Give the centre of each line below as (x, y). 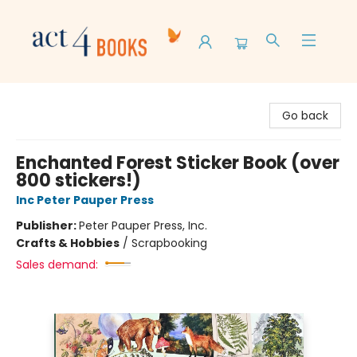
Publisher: (47, 226)
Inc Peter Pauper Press (85, 200)
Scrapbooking (169, 243)
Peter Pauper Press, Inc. (143, 226)
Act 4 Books (45, 98)
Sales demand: (57, 265)
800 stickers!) (78, 180)
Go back (305, 116)
